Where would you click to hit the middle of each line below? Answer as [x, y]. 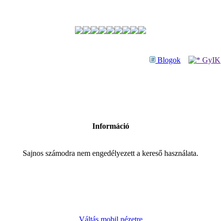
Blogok [168, 60]
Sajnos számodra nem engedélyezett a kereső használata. [110, 153]
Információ [110, 126]
